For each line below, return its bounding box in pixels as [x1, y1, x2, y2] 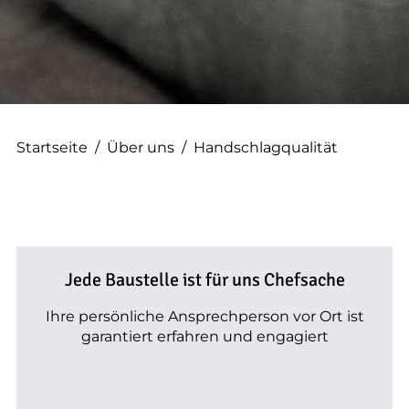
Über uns [107, 138, 174, 156]
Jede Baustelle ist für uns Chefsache [64, 267, 345, 291]
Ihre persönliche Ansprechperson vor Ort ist [45, 307, 364, 325]
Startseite [16, 138, 88, 156]
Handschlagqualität [194, 138, 338, 156]
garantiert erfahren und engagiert [80, 327, 329, 345]
